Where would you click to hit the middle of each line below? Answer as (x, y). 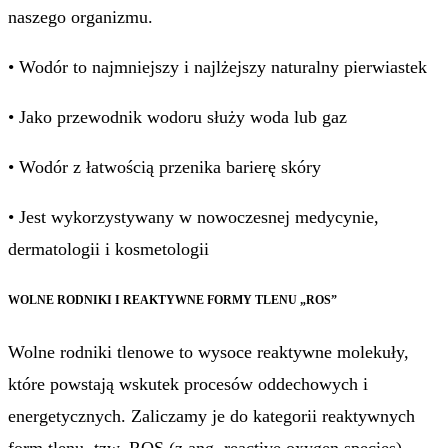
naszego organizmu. (80, 17)
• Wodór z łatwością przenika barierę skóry (164, 167)
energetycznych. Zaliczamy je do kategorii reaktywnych (211, 416)
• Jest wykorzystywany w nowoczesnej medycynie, (193, 217)
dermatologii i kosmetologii (108, 249)
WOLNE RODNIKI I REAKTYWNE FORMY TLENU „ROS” (172, 300)
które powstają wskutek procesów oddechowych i (188, 384)
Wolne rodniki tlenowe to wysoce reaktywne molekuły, (208, 352)
